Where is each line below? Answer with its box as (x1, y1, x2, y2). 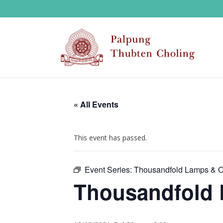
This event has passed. (74, 133, 147, 142)
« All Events (74, 99, 118, 110)
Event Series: (85, 164, 134, 175)
